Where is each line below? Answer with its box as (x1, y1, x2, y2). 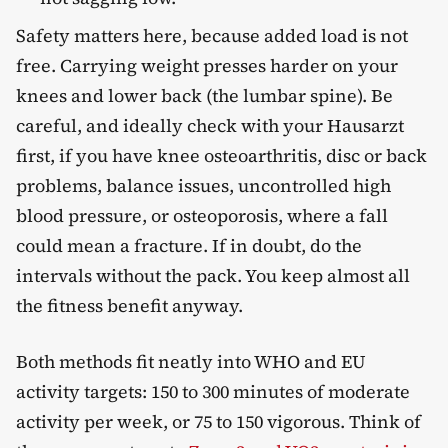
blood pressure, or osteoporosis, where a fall (16, 202, 388, 228)
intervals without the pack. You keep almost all (16, 262, 410, 288)
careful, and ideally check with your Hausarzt (16, 112, 404, 138)
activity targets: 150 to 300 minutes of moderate (16, 379, 410, 405)
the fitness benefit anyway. (16, 292, 243, 318)
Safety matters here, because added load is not (16, 22, 408, 48)
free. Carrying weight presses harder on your (16, 52, 398, 78)
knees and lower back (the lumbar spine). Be (16, 82, 393, 108)
